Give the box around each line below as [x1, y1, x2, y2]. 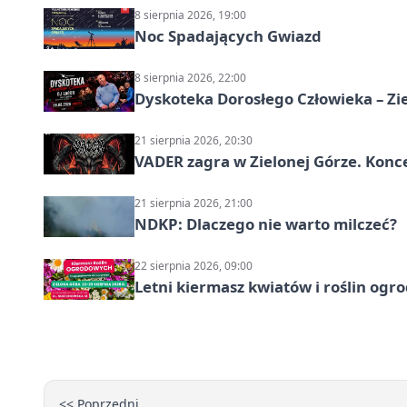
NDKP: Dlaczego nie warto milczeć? [134, 213, 397, 234]
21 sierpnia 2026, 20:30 [134, 132, 253, 148]
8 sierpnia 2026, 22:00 [134, 69, 246, 85]
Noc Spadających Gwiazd [134, 25, 322, 46]
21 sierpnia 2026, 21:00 [134, 194, 253, 211]
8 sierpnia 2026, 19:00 [134, 6, 246, 23]
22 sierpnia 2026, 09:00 [134, 257, 253, 273]
